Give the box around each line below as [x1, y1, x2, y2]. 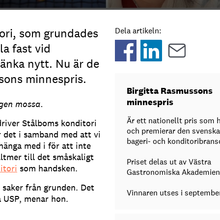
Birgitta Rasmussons [126, 84, 213, 96]
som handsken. [17, 162, 78, 174]
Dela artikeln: [114, 25, 161, 36]
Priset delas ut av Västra [126, 156, 211, 167]
